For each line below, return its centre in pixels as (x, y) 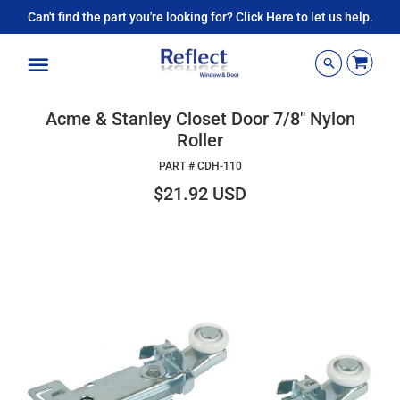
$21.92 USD (200, 194)
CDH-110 (219, 166)
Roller (200, 140)
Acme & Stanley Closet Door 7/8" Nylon (200, 119)
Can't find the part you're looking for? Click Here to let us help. (200, 17)
